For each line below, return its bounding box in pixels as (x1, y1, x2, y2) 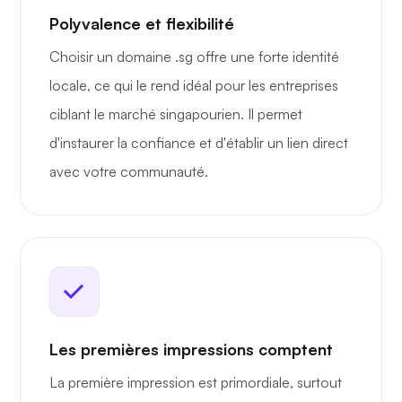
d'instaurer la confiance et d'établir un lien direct (49, 134, 348, 153)
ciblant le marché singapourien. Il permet (49, 105, 302, 124)
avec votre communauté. (49, 162, 208, 181)
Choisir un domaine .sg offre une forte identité (49, 48, 339, 66)
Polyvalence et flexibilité (49, 13, 234, 34)
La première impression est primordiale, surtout (49, 373, 342, 392)
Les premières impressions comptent (49, 339, 333, 360)
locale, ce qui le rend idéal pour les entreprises (49, 76, 338, 95)
